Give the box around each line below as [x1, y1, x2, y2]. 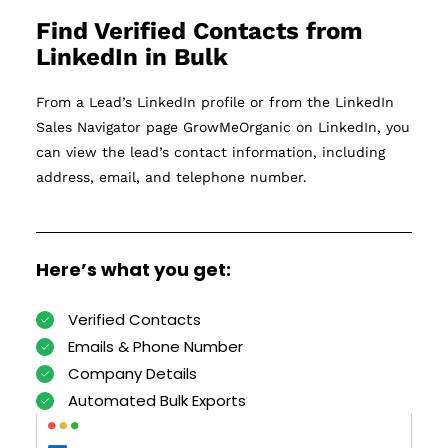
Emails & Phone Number [68, 336, 244, 358]
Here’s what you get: [35, 257, 231, 283]
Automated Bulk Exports [68, 390, 247, 412]
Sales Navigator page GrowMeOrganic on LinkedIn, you [35, 118, 410, 135]
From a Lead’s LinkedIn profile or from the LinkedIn [35, 93, 394, 110]
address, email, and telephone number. [35, 168, 307, 185]
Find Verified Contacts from [35, 16, 363, 45]
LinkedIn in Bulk [35, 42, 228, 71]
